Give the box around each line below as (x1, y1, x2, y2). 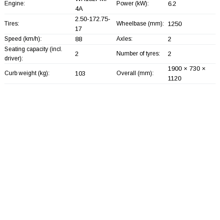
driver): (4, 55, 23, 62)
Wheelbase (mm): (116, 20, 164, 27)
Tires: (4, 20, 19, 27)
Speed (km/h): (4, 35, 42, 42)
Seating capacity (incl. (4, 45, 62, 53)
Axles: (116, 35, 133, 42)
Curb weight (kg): (4, 69, 50, 77)
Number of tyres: (116, 50, 160, 57)
